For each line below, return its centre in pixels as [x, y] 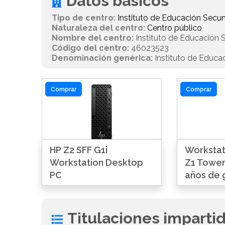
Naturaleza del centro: [99, 28]
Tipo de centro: [84, 18]
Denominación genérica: [102, 58]
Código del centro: [91, 48]
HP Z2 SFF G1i [79, 150]
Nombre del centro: [93, 38]
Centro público [175, 28]
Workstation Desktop [97, 163]
